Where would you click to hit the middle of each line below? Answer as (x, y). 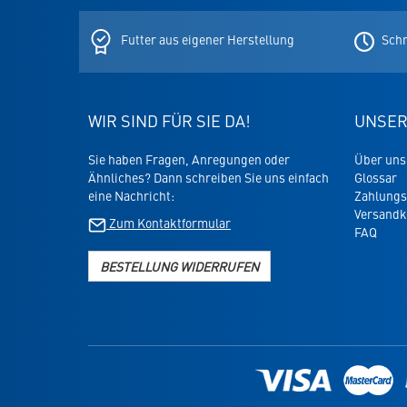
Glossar (375, 178)
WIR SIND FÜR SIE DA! (169, 121)
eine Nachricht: (131, 196)
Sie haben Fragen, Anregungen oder (189, 159)
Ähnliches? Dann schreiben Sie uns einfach (208, 178)
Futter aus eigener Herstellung (208, 40)
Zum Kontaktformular (169, 223)
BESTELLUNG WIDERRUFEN (179, 266)
